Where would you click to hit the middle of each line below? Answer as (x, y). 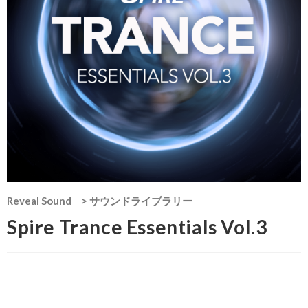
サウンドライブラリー (141, 201)
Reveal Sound (39, 201)
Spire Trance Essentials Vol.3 (137, 227)
